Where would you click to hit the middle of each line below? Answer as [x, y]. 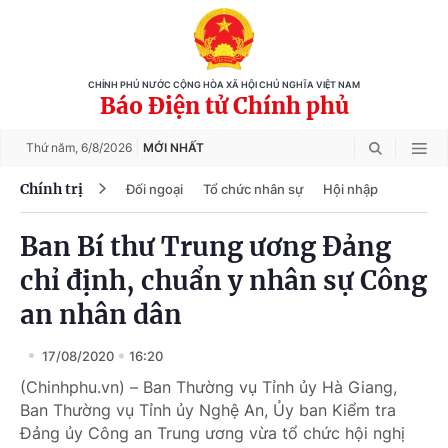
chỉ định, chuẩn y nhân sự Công [223, 280]
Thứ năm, [53, 147]
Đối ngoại [154, 188]
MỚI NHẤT [173, 147]
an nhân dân [101, 314]
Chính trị [51, 188]
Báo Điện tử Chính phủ [224, 106]
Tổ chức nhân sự [253, 188]
